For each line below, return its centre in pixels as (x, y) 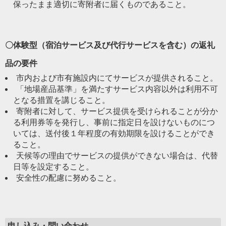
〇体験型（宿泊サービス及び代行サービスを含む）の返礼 (110, 45)
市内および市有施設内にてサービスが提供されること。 (117, 78)
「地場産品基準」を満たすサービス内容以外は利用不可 (117, 89)
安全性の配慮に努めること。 (69, 178)
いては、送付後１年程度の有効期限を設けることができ (114, 133)
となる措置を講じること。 (62, 100)
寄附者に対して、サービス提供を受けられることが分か (117, 111)
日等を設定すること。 (53, 167)
